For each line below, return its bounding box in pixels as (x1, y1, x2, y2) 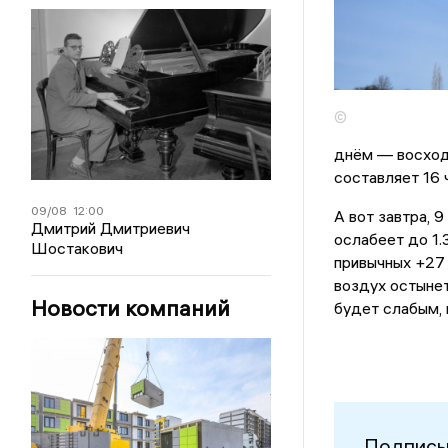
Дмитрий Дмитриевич (31, 217, 191, 238)
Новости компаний (31, 293, 231, 322)
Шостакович (31, 237, 124, 258)
